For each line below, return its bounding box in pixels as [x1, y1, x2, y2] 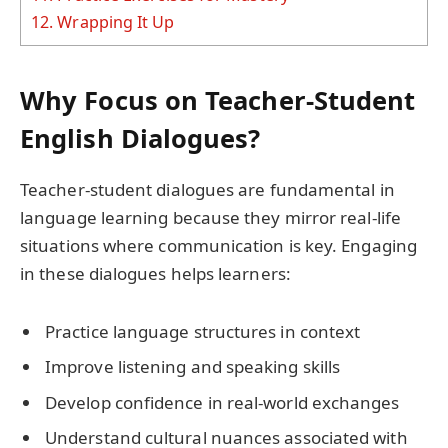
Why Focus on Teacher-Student [20, 82, 416, 117]
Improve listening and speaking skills [45, 355, 341, 379]
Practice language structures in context [45, 319, 361, 343]
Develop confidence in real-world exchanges [45, 390, 400, 414]
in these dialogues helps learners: [20, 261, 291, 285]
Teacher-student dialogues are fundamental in [20, 177, 395, 201]
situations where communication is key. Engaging [20, 233, 417, 257]
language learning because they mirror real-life [20, 205, 401, 229]
